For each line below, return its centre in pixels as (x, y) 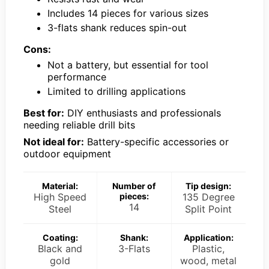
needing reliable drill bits (79, 125)
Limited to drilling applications (116, 91)
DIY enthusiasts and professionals (143, 113)
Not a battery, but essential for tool (128, 65)
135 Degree (208, 197)
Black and (60, 248)
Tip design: (209, 186)
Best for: (44, 113)
